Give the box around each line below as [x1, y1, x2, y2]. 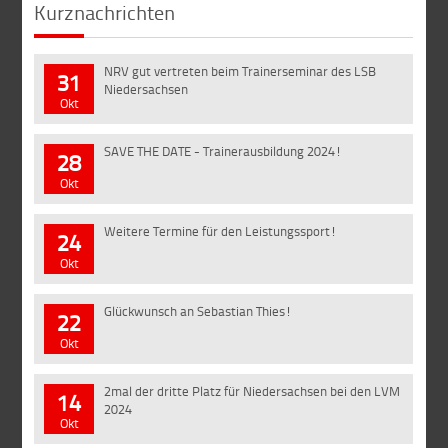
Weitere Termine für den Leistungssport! [104, 222, 338, 241]
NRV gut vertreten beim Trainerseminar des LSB [104, 62, 377, 81]
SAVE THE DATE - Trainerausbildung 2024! [104, 142, 343, 161]
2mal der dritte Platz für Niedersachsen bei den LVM [104, 382, 401, 401]
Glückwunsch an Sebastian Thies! [104, 302, 293, 321]
